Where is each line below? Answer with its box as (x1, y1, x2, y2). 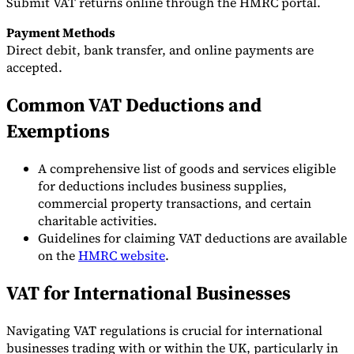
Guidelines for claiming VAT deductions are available (38, 229, 347, 247)
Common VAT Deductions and (6, 92, 262, 119)
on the (38, 247, 78, 265)
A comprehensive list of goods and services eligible (38, 160, 336, 178)
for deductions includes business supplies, (38, 177, 287, 195)
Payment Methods (6, 24, 115, 42)
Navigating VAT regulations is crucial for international (6, 321, 322, 339)
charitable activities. (38, 212, 157, 230)
